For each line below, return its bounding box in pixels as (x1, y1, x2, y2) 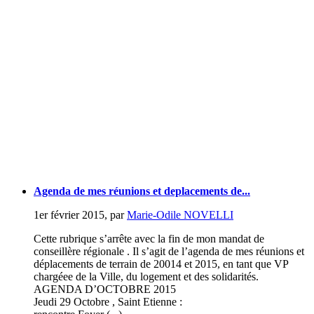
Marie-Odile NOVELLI (127, 208, 233, 221)
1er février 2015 (34, 208, 104, 221)
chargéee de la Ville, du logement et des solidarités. (34, 270, 259, 282)
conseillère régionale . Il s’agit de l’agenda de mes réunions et (34, 245, 304, 257)
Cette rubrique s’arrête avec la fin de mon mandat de (34, 232, 264, 245)
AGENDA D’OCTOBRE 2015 (34, 282, 176, 295)
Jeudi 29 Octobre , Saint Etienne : (34, 295, 182, 308)
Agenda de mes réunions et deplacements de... (34, 184, 250, 197)
